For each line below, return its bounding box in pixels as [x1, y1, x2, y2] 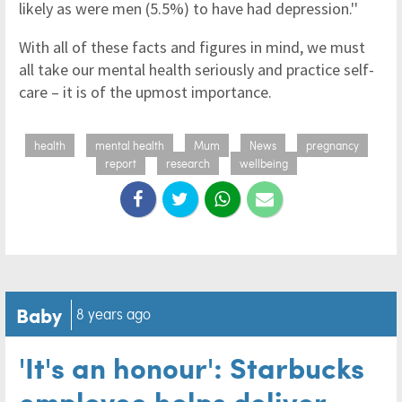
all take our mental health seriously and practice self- [19, 59, 374, 80]
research [166, 155, 210, 171]
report [105, 155, 136, 171]
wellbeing [240, 155, 288, 171]
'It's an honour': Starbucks [19, 346, 364, 387]
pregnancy [306, 137, 359, 153]
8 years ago [76, 303, 151, 324]
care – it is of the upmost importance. [19, 82, 275, 102]
